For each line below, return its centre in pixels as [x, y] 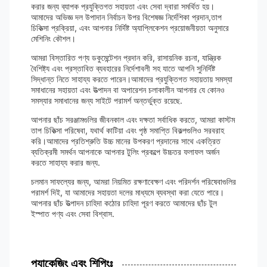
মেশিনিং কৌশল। [53, 38]
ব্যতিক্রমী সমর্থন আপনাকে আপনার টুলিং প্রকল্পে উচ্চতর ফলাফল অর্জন [125, 152]
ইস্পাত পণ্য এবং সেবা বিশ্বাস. [73, 214]
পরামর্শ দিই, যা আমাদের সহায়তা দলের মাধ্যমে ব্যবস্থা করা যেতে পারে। [128, 192]
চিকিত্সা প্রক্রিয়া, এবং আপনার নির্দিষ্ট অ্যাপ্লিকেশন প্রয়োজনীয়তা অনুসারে [130, 28]
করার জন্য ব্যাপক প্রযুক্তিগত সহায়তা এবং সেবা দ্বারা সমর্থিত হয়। [123, 6]
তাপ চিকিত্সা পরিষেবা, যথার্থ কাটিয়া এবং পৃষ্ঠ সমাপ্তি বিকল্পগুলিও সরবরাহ [128, 130]
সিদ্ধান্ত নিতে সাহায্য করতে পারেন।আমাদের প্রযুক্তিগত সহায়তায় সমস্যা [132, 79]
